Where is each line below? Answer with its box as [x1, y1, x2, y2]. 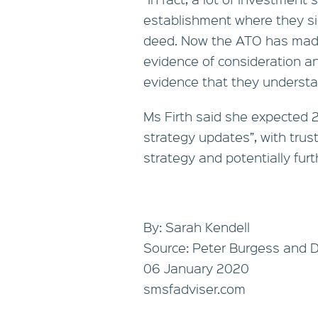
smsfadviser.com [143, 280, 246, 297]
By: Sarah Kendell [143, 218, 250, 235]
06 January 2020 [143, 259, 249, 276]
